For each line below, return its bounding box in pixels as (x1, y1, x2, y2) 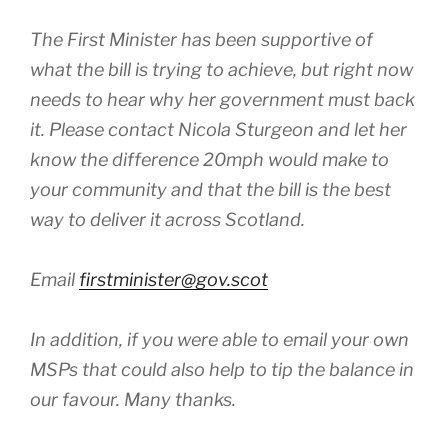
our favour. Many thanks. (30, 388, 236, 410)
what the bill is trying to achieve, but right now (30, 58, 413, 80)
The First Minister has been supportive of (30, 28, 373, 50)
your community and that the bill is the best (30, 178, 391, 200)
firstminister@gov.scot (79, 268, 268, 290)
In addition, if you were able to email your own (30, 328, 409, 350)
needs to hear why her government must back (30, 88, 415, 110)
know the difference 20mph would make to (30, 148, 389, 170)
